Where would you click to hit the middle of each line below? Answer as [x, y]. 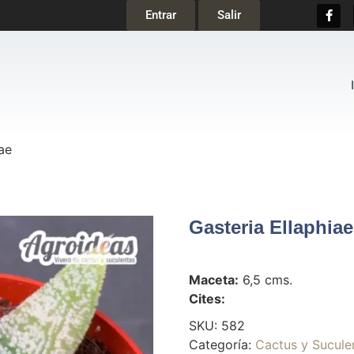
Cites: [207, 299]
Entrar [161, 15]
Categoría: [222, 345]
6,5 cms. [265, 280]
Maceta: [214, 280]
